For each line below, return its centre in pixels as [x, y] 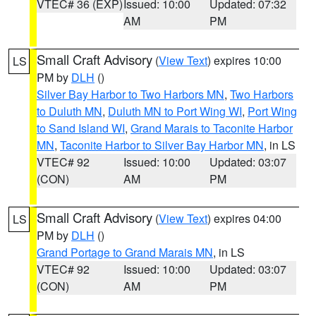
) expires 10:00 [244, 60]
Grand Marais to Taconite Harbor [212, 128]
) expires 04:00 [244, 218]
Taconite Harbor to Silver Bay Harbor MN [162, 145]
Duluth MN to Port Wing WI [175, 111]
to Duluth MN [69, 111]
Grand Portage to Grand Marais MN [125, 252]
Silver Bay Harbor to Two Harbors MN [130, 94]
